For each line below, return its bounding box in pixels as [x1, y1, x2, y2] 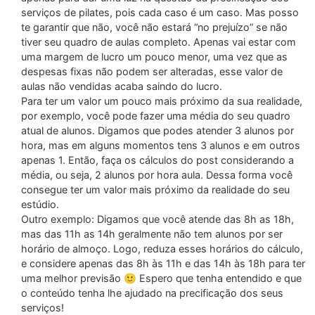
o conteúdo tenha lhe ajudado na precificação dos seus [21, 287, 283, 300]
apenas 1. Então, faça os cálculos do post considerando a [21, 154, 294, 167]
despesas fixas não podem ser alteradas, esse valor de [21, 65, 283, 78]
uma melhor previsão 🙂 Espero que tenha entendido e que [21, 272, 302, 285]
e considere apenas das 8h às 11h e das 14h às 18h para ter [21, 257, 305, 270]
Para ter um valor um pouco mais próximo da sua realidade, [21, 95, 302, 108]
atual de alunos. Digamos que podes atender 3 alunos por [21, 124, 294, 137]
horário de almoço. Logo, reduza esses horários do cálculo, [21, 243, 303, 255]
